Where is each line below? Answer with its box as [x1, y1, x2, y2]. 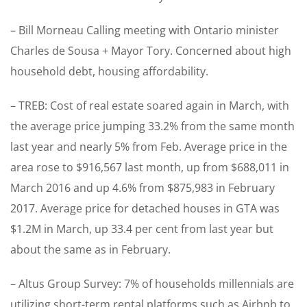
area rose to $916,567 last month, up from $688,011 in [10, 160, 289, 175]
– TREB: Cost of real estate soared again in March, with [10, 98, 289, 114]
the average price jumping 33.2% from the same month [10, 119, 295, 134]
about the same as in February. [10, 242, 171, 258]
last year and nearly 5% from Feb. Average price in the [10, 139, 287, 155]
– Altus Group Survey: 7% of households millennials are [10, 276, 294, 292]
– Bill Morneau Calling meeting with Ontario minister [10, 23, 279, 38]
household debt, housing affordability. [10, 64, 208, 79]
